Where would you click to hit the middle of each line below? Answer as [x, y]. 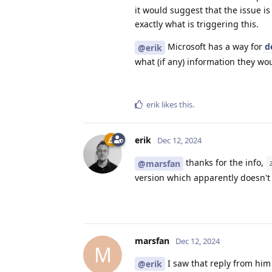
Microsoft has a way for [214, 47]
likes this [176, 104]
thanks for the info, [225, 162]
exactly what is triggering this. [197, 24]
